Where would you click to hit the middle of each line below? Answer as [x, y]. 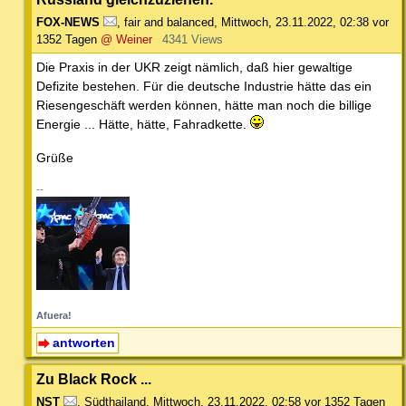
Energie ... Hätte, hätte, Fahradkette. [143, 124]
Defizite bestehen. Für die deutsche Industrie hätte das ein [204, 86]
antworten [83, 342]
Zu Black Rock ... [94, 378]
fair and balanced [169, 22]
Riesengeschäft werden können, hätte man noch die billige [204, 105]
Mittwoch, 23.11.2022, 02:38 [295, 22]
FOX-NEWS [68, 22]
